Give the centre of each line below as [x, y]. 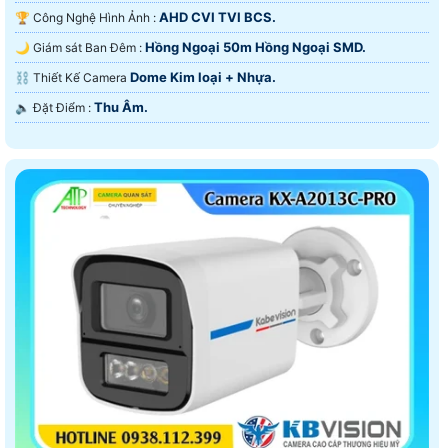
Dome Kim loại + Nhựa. [203, 76]
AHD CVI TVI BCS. [217, 16]
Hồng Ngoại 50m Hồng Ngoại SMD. [255, 46]
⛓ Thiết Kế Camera [81, 77]
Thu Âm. [121, 106]
